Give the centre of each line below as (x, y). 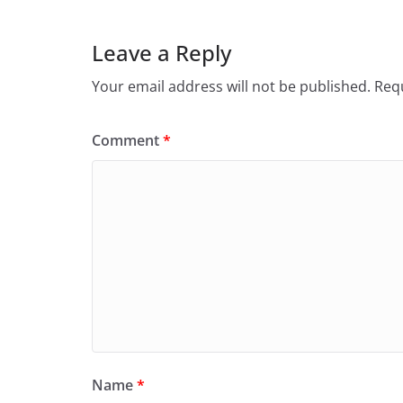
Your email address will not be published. (231, 86)
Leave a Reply (161, 53)
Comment (127, 140)
